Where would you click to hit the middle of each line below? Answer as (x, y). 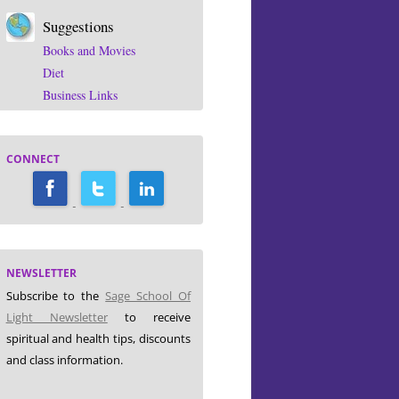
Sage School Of (148, 296)
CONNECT (33, 159)
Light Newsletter (57, 318)
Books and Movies (90, 51)
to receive (149, 318)
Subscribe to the (56, 296)
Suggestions (79, 27)
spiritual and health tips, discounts (98, 339)
